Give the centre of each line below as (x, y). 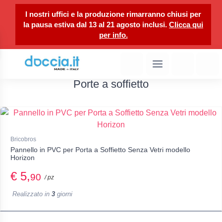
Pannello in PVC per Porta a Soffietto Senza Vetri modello (100, 150)
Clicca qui (186, 25)
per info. (113, 35)
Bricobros (23, 139)
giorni (64, 194)
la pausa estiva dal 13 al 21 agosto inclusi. (96, 25)
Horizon (23, 158)
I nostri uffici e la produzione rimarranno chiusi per (113, 14)
